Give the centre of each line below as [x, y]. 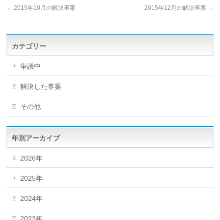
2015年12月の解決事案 [176, 8]
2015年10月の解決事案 [44, 8]
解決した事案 [41, 86]
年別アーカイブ [36, 138]
